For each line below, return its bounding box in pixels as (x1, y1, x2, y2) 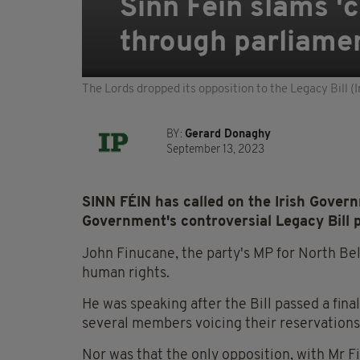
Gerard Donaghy (185, 129, 271, 141)
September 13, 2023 (166, 144, 264, 157)
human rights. (82, 266, 170, 282)
